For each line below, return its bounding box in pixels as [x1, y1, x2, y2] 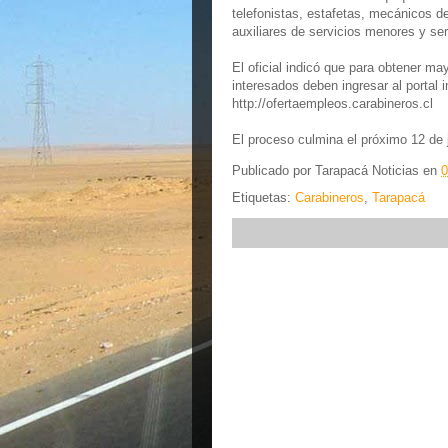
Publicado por [232, 163, 315, 179]
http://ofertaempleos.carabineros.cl [232, 96, 433, 111]
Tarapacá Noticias [315, 163, 419, 179]
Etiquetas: [232, 190, 295, 205]
